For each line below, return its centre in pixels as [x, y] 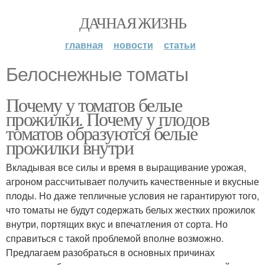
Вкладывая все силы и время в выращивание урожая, [126, 167]
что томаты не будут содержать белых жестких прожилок [130, 210]
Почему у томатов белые [94, 104]
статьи [180, 45]
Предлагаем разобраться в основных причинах [110, 252]
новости [133, 45]
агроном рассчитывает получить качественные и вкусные [132, 181]
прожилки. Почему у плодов [107, 119]
